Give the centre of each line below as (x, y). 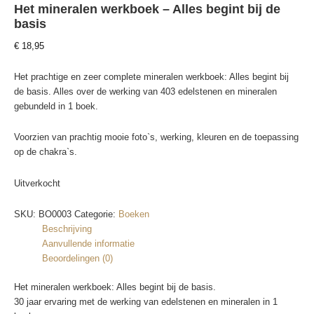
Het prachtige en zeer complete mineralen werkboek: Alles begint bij (151, 76)
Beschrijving (67, 228)
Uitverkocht (37, 183)
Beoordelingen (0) (77, 258)
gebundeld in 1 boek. (56, 106)
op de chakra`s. (46, 152)
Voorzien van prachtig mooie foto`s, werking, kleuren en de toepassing (156, 137)
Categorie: (96, 214)
